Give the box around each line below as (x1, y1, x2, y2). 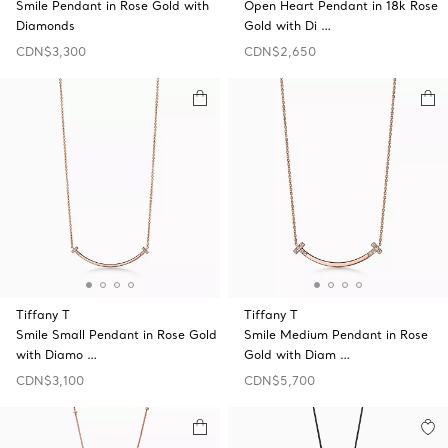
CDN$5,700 (244, 373, 315, 388)
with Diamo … (16, 347, 97, 362)
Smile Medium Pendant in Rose (244, 327, 428, 342)
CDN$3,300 (16, 44, 86, 59)
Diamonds (16, 18, 75, 33)
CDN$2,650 (244, 44, 316, 59)
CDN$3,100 (16, 373, 84, 388)
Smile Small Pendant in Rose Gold (16, 327, 217, 342)
